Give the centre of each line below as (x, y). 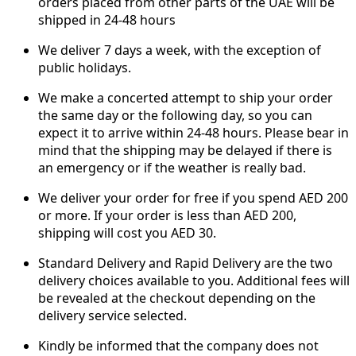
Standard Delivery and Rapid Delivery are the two (186, 263)
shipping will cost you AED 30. (127, 233)
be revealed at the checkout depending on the (177, 298)
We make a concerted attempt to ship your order (186, 98)
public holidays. (85, 68)
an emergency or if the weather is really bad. (172, 168)
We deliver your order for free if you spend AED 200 (193, 198)
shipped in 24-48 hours (107, 20)
